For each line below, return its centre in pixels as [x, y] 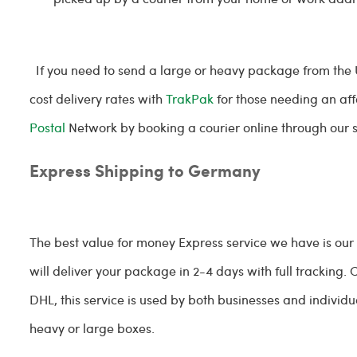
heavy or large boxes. [94, 328]
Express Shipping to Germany [145, 170]
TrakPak [190, 98]
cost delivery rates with [98, 98]
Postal [48, 127]
